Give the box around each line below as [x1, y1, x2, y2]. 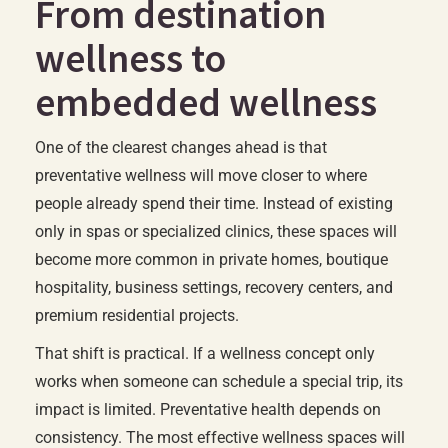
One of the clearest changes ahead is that [35, 138, 327, 157]
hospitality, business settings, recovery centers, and [35, 278, 393, 297]
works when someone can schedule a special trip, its [35, 372, 403, 391]
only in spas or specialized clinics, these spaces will [35, 222, 397, 241]
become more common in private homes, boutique [35, 250, 388, 269]
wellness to [35, 33, 226, 83]
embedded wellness [35, 77, 377, 127]
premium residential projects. [35, 306, 239, 325]
